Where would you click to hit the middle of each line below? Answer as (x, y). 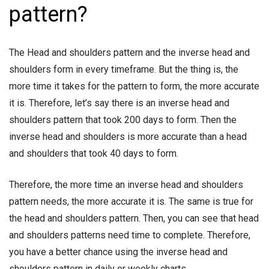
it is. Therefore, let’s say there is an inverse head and (119, 103)
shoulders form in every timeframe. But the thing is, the (124, 70)
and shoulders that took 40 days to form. (95, 154)
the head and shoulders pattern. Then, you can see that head (134, 219)
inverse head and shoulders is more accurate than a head (128, 137)
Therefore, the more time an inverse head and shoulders (126, 185)
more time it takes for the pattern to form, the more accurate (134, 86)
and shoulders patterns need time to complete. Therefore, (130, 235)
